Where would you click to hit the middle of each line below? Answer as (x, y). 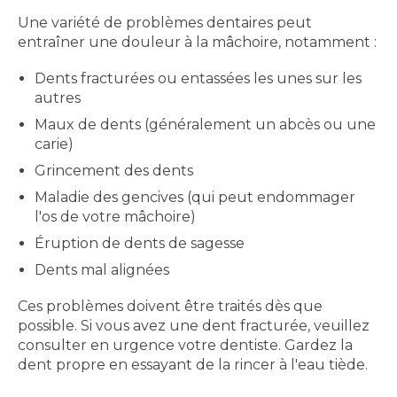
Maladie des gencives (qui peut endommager (195, 197)
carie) (54, 144)
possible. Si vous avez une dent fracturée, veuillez (194, 326)
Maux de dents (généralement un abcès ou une (206, 124)
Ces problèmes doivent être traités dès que (170, 307)
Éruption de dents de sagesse (140, 243)
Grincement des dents (114, 170)
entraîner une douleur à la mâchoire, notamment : (197, 42)
